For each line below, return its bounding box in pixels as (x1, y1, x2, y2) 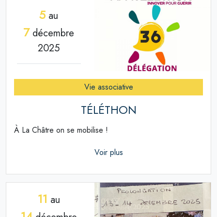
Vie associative (84, 81, 133, 93)
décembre (30, 26, 75, 40)
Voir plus (94, 147, 123, 158)
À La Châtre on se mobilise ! (14, 124, 108, 136)
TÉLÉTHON (80, 102, 137, 119)
